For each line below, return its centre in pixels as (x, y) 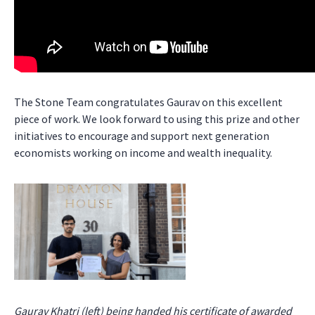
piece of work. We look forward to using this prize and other (157, 119)
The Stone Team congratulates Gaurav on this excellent (148, 102)
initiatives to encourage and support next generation (142, 136)
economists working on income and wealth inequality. (143, 153)
